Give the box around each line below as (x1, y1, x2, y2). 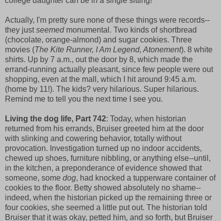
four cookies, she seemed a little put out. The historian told (5, 203, 207, 212)
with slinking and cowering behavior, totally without (5, 134, 182, 143)
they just (5, 26, 36, 35)
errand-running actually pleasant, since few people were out (5, 65, 213, 74)
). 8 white (181, 45, 213, 54)
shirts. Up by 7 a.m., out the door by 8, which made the (5, 55, 193, 64)
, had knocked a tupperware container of (76, 174, 216, 183)
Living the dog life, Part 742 (5, 114, 106, 123)
